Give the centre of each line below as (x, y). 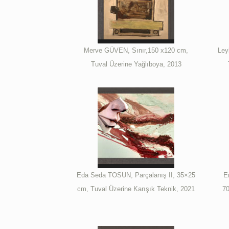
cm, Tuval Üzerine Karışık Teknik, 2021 (136, 189)
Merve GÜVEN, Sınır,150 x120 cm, (136, 50)
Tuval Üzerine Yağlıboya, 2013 (136, 64)
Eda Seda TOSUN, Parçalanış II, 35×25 (136, 175)
